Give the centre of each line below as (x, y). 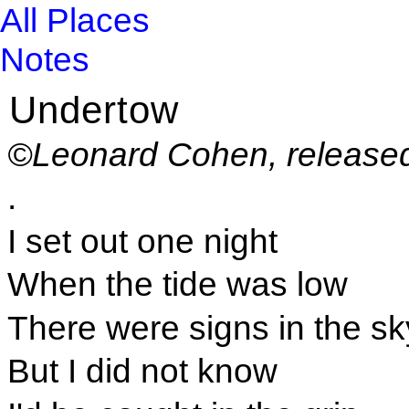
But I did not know (142, 371)
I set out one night (142, 241)
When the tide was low (177, 284)
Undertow (94, 110)
